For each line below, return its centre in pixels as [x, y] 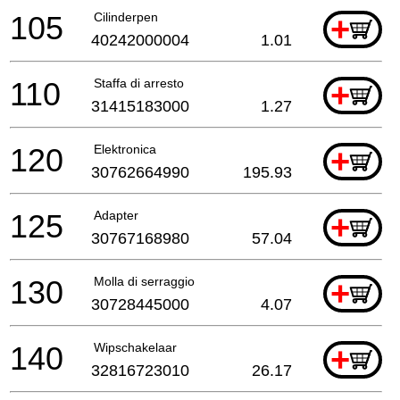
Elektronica [125, 149]
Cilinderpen [126, 17]
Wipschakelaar [135, 347]
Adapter [116, 215]
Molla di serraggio [144, 281]
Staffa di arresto [139, 83]
